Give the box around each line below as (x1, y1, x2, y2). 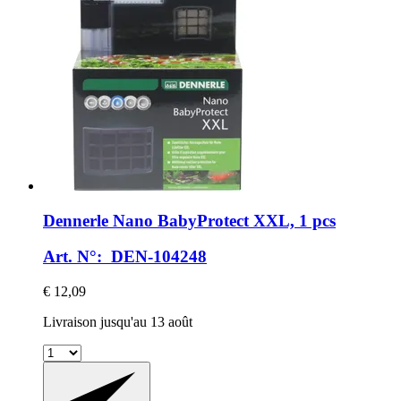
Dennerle (43, 210, 108, 230)
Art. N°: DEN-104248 (43, 247, 207, 267)
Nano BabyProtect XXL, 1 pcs (108, 210, 336, 230)
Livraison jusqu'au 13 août (43, 314, 192, 330)
